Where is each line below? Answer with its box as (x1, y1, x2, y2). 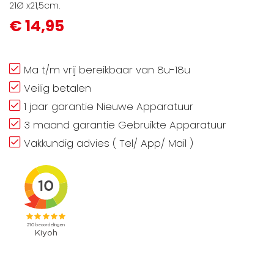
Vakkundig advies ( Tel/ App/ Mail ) (24, 135, 193, 150)
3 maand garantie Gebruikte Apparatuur (24, 117, 226, 132)
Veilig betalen (24, 80, 91, 95)
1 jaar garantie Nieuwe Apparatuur (24, 98, 193, 114)
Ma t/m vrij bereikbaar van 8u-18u (24, 62, 190, 77)
